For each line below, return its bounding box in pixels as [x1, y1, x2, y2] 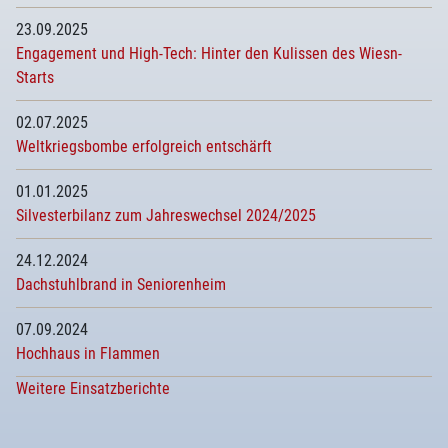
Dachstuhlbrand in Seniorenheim [16, 275, 226, 294]
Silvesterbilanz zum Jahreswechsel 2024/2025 [16, 206, 316, 225]
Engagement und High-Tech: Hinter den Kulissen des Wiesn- [16, 44, 402, 63]
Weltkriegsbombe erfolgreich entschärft [16, 137, 272, 156]
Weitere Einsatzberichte [16, 379, 170, 398]
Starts [16, 68, 54, 87]
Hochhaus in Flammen [16, 344, 160, 363]
